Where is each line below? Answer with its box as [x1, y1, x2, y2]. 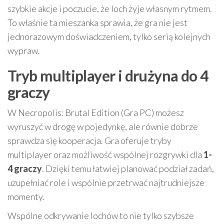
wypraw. [7, 45, 40, 56]
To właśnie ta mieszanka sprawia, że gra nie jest [7, 17, 187, 28]
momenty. [7, 191, 44, 202]
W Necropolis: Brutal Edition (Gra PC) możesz [7, 107, 184, 118]
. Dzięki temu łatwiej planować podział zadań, [42, 163, 214, 174]
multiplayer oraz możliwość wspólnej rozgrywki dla [7, 149, 203, 160]
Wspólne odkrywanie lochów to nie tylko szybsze [7, 210, 194, 221]
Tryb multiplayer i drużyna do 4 [7, 66, 208, 85]
